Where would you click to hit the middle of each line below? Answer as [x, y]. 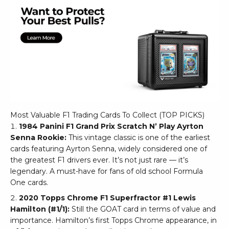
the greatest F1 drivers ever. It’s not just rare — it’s [99, 160]
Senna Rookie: [38, 137]
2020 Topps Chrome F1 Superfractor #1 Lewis [107, 198]
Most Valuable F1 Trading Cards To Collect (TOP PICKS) [107, 115]
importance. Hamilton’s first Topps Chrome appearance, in [113, 220]
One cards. [29, 182]
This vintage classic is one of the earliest [138, 137]
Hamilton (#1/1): [41, 209]
